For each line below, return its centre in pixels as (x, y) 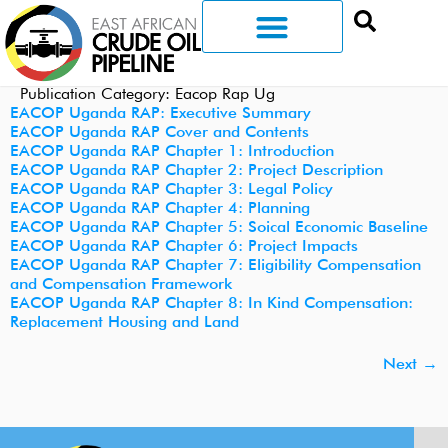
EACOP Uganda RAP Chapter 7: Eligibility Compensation (215, 266)
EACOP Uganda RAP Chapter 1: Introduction (172, 152)
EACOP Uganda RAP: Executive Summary (160, 114)
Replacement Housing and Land (124, 323)
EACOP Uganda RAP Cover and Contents (159, 133)
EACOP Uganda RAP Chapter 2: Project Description (196, 171)
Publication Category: (97, 95)
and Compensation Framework (121, 285)
